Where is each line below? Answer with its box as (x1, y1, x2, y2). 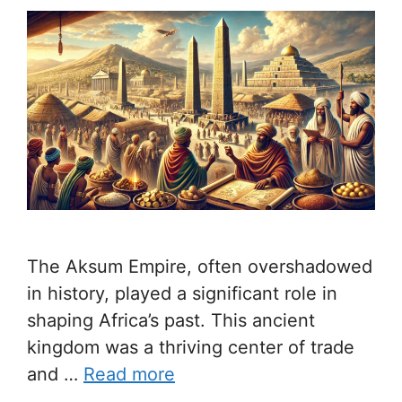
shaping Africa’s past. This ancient (27, 310, 315, 332)
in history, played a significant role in (27, 283, 337, 305)
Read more (83, 363, 175, 386)
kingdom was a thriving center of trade (27, 336, 354, 359)
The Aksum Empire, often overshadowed (27, 256, 372, 278)
